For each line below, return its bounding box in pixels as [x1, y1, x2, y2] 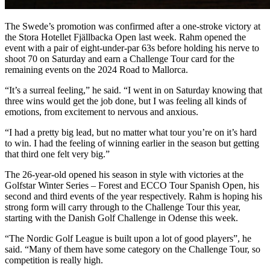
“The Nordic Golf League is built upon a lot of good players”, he [5, 233, 251, 243]
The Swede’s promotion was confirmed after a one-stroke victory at [5, 20, 260, 31]
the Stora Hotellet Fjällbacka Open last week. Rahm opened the [5, 31, 246, 42]
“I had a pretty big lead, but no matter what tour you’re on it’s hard [5, 127, 257, 137]
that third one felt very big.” [5, 148, 110, 159]
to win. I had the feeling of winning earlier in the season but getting [5, 137, 259, 148]
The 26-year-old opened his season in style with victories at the [5, 169, 243, 180]
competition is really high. [5, 254, 103, 265]
